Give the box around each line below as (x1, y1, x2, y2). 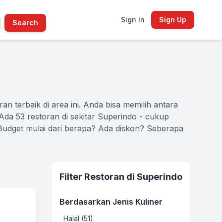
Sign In (120, 15, 145, 24)
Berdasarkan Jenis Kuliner (59, 197, 163, 207)
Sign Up (159, 15, 186, 24)
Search (12, 18, 38, 27)
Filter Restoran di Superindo (59, 171, 182, 182)
